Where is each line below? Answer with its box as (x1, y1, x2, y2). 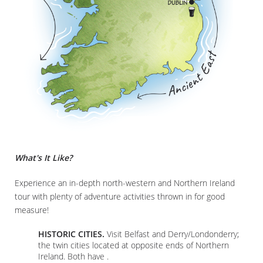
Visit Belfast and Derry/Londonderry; (104, 228, 239, 240)
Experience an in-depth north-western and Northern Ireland (15, 177, 235, 188)
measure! (15, 204, 49, 215)
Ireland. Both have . (38, 250, 109, 262)
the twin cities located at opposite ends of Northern (38, 239, 229, 251)
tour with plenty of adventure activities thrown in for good (15, 190, 225, 202)
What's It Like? (15, 151, 72, 163)
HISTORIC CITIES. (38, 228, 104, 240)
